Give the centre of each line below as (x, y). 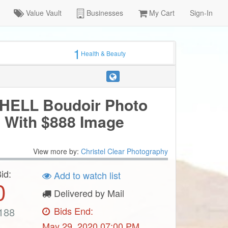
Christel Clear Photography (124, 151)
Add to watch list (86, 175)
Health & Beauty (104, 53)
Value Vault (43, 13)
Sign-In (201, 13)
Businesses (104, 13)
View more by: (57, 151)
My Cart (161, 13)
